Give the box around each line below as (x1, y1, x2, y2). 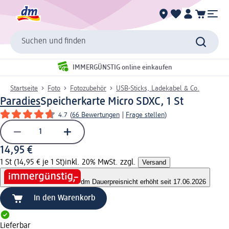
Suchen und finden (21, 37, 86, 46)
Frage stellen (126, 111, 165, 119)
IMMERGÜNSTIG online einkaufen (73, 64, 172, 72)
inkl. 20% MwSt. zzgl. (65, 158, 138, 167)
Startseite (10, 84, 38, 92)
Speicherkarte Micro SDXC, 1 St (40, 96, 184, 107)
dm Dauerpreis (81, 178, 124, 186)
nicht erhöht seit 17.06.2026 (124, 178, 206, 186)
